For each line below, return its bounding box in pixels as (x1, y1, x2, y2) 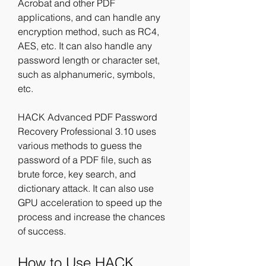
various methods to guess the (18, 140, 142, 151)
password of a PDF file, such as (18, 154, 151, 166)
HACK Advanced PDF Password (18, 111, 157, 123)
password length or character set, (18, 54, 160, 66)
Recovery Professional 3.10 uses (18, 125, 156, 137)
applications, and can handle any (18, 11, 160, 23)
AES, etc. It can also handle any (18, 40, 152, 52)
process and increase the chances (18, 211, 165, 223)
